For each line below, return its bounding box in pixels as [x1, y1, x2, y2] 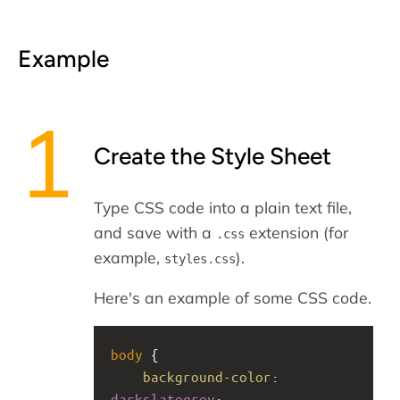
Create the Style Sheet [94, 142, 331, 171]
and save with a [94, 221, 216, 242]
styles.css [164, 251, 236, 266]
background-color [143, 367, 271, 385]
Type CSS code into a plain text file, [94, 196, 352, 217]
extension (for [245, 221, 348, 242]
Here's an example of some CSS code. [94, 287, 371, 308]
